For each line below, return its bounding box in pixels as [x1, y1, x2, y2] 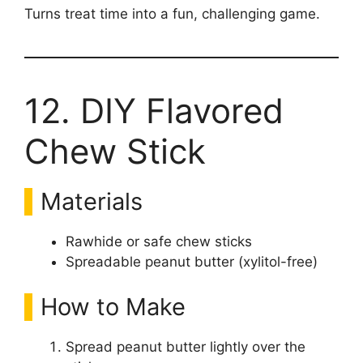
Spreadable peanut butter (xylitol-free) [66, 254, 318, 270]
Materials [41, 187, 143, 216]
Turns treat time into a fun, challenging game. [24, 6, 320, 22]
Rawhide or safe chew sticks [66, 233, 252, 250]
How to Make [41, 292, 186, 321]
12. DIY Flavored [24, 90, 284, 131]
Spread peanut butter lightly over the [66, 338, 305, 355]
